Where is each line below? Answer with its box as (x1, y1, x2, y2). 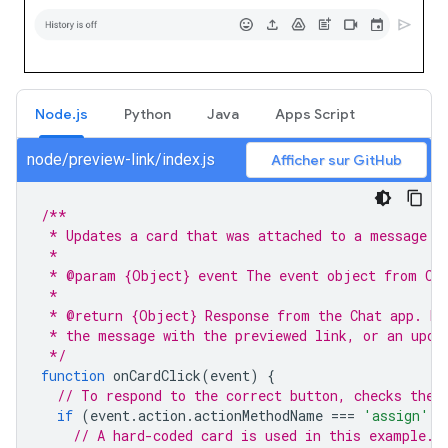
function (41, 366, 105, 386)
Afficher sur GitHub (271, 151, 402, 170)
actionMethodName (194, 406, 323, 426)
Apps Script (275, 105, 355, 124)
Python (124, 105, 171, 124)
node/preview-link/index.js (27, 150, 215, 170)
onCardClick (113, 366, 201, 386)
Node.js (35, 105, 88, 124)
